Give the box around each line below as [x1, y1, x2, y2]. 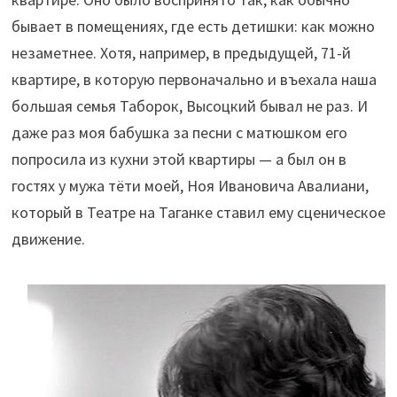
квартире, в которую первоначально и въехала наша [11, 69, 377, 90]
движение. [11, 229, 85, 250]
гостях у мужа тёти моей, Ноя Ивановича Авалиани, [11, 175, 369, 197]
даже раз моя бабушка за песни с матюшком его [11, 122, 347, 144]
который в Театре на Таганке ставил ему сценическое [11, 202, 385, 223]
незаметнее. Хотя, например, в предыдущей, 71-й [11, 43, 351, 64]
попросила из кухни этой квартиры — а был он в [11, 149, 346, 170]
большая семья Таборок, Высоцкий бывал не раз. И [11, 96, 368, 117]
